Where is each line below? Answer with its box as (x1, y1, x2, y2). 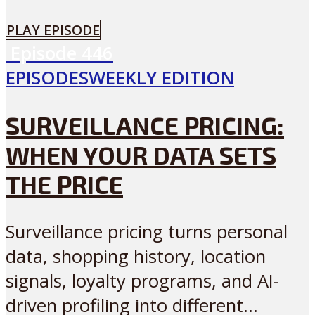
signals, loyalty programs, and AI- (6, 269, 279, 294)
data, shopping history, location (6, 244, 266, 269)
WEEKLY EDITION (89, 65, 234, 90)
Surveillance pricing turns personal (6, 219, 288, 245)
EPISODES (6, 65, 89, 90)
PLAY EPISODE (6, 20, 100, 39)
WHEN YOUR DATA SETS (6, 140, 276, 170)
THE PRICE (6, 169, 123, 200)
